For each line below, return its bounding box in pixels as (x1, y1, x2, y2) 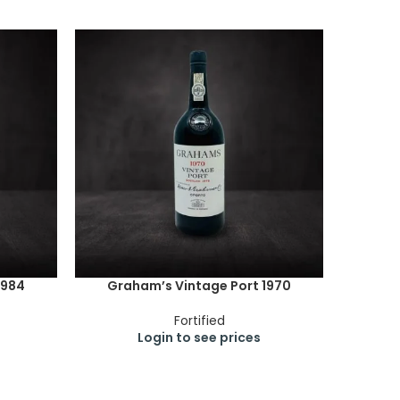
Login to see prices (137, 329, 261, 346)
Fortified (173, 312, 225, 329)
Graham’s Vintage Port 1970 (107, 277, 291, 295)
